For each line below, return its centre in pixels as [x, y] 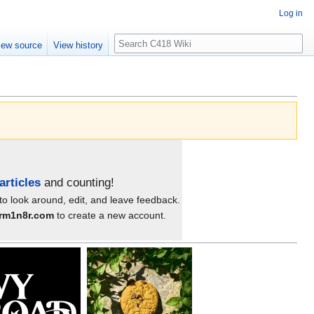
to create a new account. [110, 216]
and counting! [77, 183]
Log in [291, 13]
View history [78, 46]
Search [137, 35]
